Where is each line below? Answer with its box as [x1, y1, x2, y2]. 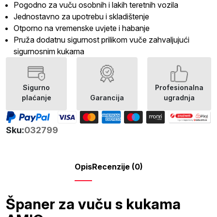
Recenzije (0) [92, 162, 143, 172]
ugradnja [164, 93, 195, 102]
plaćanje [21, 93, 51, 102]
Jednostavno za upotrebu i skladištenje [14, 12, 149, 21]
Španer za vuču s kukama [6, 195, 181, 213]
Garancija [90, 93, 124, 102]
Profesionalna [155, 83, 203, 92]
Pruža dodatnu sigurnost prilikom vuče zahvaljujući [14, 35, 189, 45]
